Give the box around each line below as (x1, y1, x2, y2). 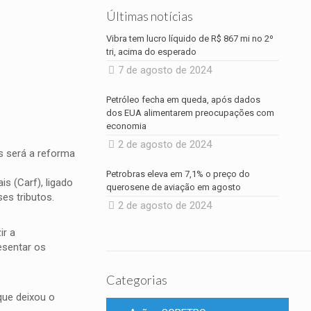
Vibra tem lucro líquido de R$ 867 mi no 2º (106, 33, 274, 44)
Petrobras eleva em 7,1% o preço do (106, 169, 251, 179)
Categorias (106, 272, 168, 287)
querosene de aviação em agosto (106, 182, 242, 192)
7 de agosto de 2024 (118, 64, 212, 76)
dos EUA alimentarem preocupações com (106, 108, 275, 118)
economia (106, 121, 147, 131)
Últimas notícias (106, 8, 194, 24)
